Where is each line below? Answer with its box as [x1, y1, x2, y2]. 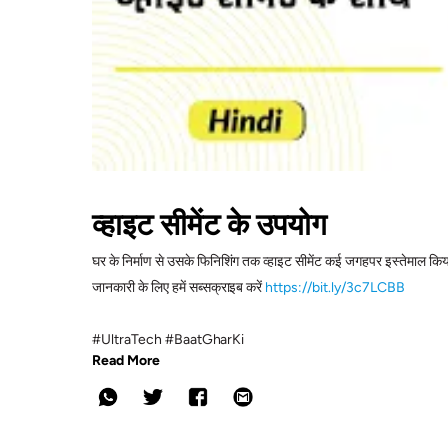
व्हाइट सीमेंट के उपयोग [92, 205, 327, 243]
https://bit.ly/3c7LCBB [265, 278, 405, 296]
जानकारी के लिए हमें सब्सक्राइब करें [92, 278, 266, 296]
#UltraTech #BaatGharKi [92, 330, 245, 348]
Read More [92, 351, 160, 369]
